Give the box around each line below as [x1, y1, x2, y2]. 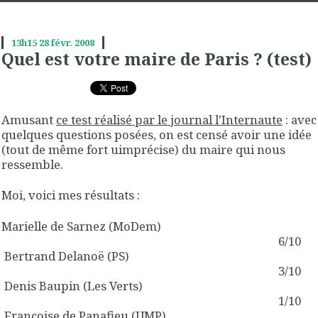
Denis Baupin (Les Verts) [1, 277, 143, 294]
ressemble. [1, 156, 63, 173]
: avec [283, 111, 317, 128]
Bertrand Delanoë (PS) [1, 247, 129, 264]
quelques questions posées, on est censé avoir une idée [1, 126, 312, 143]
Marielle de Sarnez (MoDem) [1, 217, 161, 234]
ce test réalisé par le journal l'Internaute [56, 111, 283, 128]
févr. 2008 [50, 35, 94, 49]
